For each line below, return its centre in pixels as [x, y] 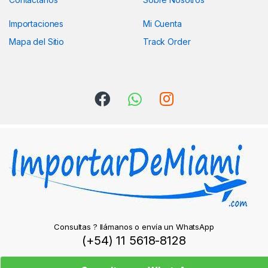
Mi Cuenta [162, 23]
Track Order [167, 41]
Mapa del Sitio [37, 41]
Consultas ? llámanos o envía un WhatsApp [134, 227]
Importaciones [36, 23]
